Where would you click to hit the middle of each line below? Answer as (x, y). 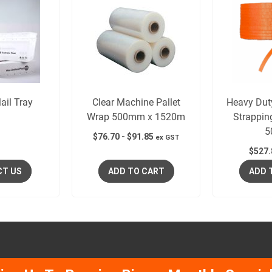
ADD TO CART (136, 171)
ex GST (167, 137)
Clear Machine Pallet (136, 102)
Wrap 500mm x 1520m (136, 117)
